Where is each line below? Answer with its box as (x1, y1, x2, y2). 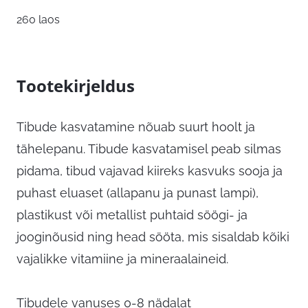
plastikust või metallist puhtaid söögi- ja (16, 208, 247, 223)
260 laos (16, 13, 60, 27)
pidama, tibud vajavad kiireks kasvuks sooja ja (16, 164, 283, 179)
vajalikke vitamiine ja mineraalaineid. (16, 252, 228, 267)
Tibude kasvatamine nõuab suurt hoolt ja (16, 120, 255, 135)
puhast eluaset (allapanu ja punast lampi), (16, 186, 258, 201)
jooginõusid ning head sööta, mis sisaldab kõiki (16, 230, 289, 245)
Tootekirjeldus (16, 74, 135, 98)
